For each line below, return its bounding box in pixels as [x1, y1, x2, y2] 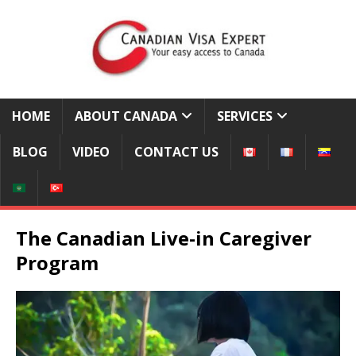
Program [16, 250, 99, 276]
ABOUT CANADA [75, 107, 177, 125]
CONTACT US [134, 143, 219, 161]
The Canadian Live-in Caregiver [16, 225, 311, 251]
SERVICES [217, 107, 273, 125]
